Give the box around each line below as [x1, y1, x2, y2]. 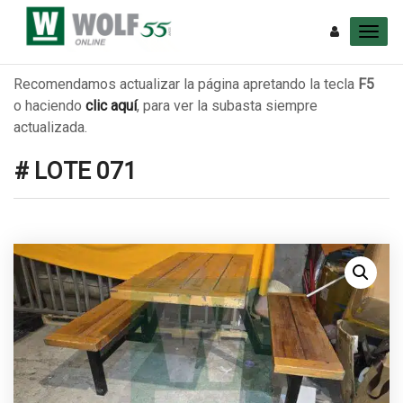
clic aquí [85, 97, 137, 114]
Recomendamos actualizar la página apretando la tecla [13, 76, 358, 93]
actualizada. [13, 119, 87, 136]
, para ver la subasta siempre [137, 97, 318, 114]
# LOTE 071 [13, 157, 137, 184]
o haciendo [13, 97, 85, 114]
